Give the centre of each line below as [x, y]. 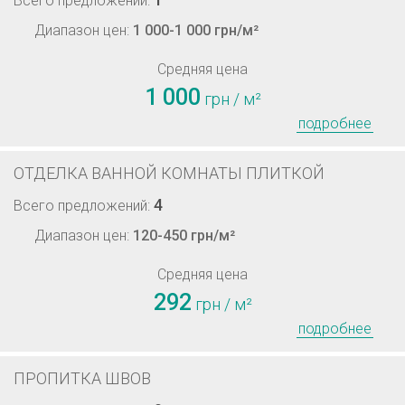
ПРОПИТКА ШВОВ [82, 378]
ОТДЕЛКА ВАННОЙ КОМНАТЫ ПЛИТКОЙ [169, 173]
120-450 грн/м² [184, 235]
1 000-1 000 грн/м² [196, 30]
